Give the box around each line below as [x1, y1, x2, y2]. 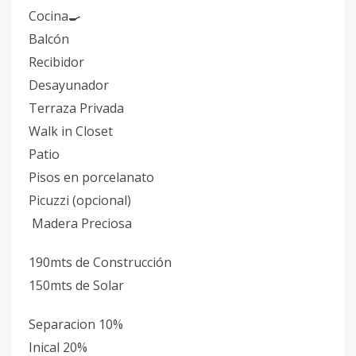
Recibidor [29, 53, 84, 71]
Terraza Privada [29, 99, 124, 117]
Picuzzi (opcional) [29, 192, 157, 209]
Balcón [29, 30, 88, 48]
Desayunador [29, 76, 163, 94]
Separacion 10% [29, 315, 123, 333]
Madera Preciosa [29, 215, 132, 232]
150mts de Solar [29, 277, 127, 294]
